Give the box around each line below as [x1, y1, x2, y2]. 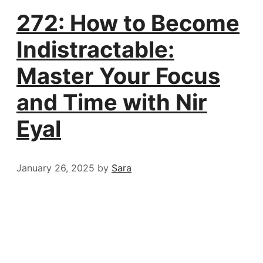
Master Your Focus [16, 62, 220, 90]
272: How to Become [16, 9, 240, 37]
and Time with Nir [16, 89, 207, 116]
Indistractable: [16, 36, 174, 63]
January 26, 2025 [16, 162, 95, 174]
